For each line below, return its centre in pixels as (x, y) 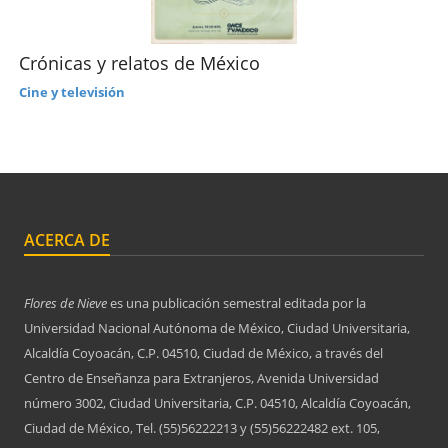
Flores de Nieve (65, 302)
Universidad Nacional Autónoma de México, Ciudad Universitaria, (217, 327)
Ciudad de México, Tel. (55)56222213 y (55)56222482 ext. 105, (202, 427)
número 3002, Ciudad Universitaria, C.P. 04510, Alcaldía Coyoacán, (217, 402)
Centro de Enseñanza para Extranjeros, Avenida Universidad (201, 377)
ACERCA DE (67, 239)
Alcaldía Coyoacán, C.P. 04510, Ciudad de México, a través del (203, 352)
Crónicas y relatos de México (139, 62)
